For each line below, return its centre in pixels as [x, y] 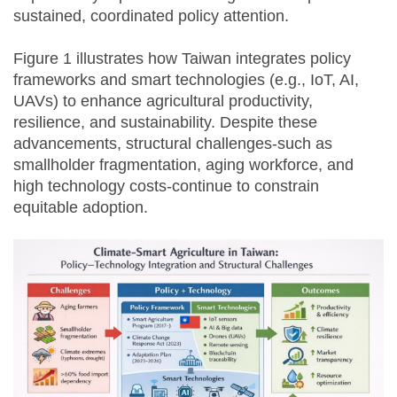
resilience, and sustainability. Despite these [165, 122]
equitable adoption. [81, 207]
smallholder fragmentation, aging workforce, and [183, 164]
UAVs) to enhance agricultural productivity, [163, 101]
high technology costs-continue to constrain [166, 186]
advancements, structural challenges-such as [173, 143]
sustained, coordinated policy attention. [151, 16]
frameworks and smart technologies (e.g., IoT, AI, [186, 79]
